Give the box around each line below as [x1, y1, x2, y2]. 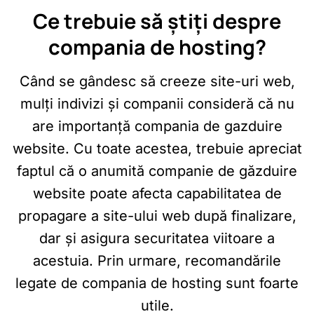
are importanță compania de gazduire [32, 118, 282, 135]
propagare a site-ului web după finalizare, [18, 207, 296, 224]
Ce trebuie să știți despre [33, 6, 281, 35]
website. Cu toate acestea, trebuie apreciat [12, 140, 302, 157]
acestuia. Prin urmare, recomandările [33, 252, 281, 269]
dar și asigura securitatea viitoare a [39, 230, 275, 247]
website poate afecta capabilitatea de [32, 185, 282, 202]
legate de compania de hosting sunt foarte [15, 275, 299, 292]
